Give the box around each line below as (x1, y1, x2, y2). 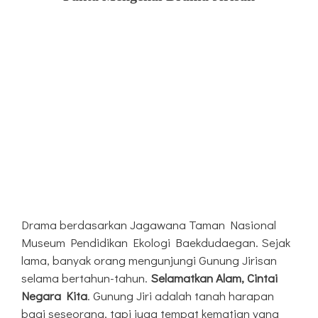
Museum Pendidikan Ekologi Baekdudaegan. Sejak (21, 234, 290, 251)
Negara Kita (21, 287, 87, 305)
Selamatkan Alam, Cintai (150, 270, 278, 287)
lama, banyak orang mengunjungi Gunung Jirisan (21, 252, 277, 269)
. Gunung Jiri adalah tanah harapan (87, 287, 274, 305)
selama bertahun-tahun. (21, 270, 150, 287)
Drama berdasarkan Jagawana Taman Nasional (21, 216, 276, 234)
